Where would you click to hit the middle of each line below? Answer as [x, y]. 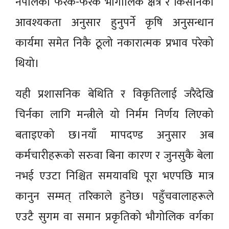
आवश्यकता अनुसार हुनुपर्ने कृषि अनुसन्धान [114, 22]
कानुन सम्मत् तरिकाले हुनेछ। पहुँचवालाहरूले [114, 196]
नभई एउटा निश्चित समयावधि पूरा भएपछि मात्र [114, 176]
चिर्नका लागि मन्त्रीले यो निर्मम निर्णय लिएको [114, 114]
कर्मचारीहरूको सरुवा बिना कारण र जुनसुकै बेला [114, 155]
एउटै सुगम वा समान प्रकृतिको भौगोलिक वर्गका [114, 217]
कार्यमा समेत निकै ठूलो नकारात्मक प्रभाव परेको [114, 43]
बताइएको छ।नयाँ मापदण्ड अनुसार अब [114, 135]
